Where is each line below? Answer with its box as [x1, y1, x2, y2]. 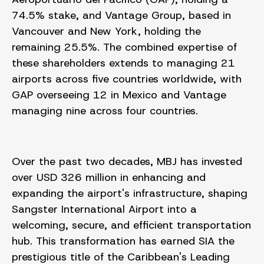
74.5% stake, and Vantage [12, 8, 151, 23]
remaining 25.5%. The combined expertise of [12, 40, 237, 55]
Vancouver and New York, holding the [12, 24, 201, 39]
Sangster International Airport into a [12, 202, 197, 217]
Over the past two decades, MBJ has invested [12, 154, 242, 169]
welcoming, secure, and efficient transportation [12, 218, 251, 233]
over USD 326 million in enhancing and [12, 170, 206, 185]
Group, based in [151, 8, 231, 23]
